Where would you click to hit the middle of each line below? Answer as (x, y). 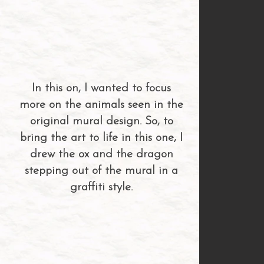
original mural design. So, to (101, 121)
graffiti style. (101, 187)
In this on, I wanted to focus (101, 88)
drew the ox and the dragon (101, 154)
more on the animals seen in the (101, 105)
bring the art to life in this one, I (101, 138)
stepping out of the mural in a (101, 171)
